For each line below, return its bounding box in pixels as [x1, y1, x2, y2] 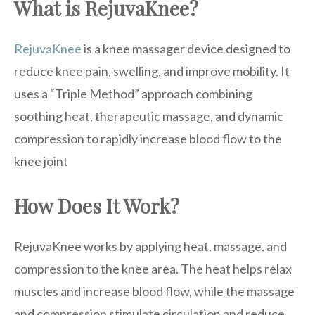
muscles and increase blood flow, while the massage [14, 283, 295, 299]
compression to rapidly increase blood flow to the [14, 130, 282, 146]
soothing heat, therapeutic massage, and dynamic [14, 108, 283, 124]
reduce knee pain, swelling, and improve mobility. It [14, 63, 290, 79]
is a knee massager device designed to [82, 40, 290, 56]
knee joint [14, 153, 68, 169]
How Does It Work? [14, 192, 179, 219]
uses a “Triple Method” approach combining [14, 85, 252, 101]
